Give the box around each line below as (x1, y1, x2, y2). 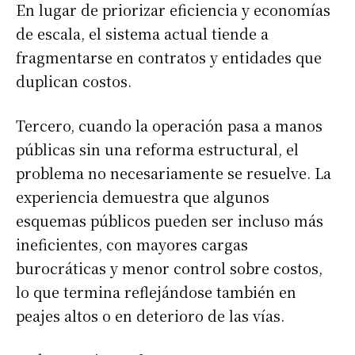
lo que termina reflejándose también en (16, 281, 296, 302)
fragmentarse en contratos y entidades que (16, 46, 322, 67)
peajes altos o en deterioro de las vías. (16, 304, 284, 326)
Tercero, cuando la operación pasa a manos (16, 114, 323, 136)
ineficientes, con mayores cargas (16, 233, 248, 254)
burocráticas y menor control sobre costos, (16, 257, 323, 278)
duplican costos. (16, 70, 132, 91)
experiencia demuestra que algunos (16, 185, 269, 207)
